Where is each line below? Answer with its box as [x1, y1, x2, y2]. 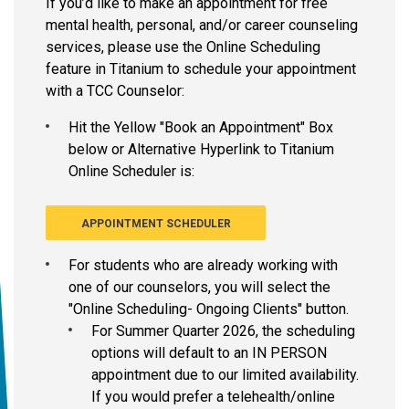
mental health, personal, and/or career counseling [46, 16, 358, 35]
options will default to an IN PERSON [91, 344, 327, 362]
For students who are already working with [68, 257, 338, 275]
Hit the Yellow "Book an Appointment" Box [68, 119, 333, 137]
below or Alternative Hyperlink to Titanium [68, 141, 334, 159]
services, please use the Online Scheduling [46, 38, 320, 57]
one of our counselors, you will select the [68, 278, 330, 297]
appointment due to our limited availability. [91, 366, 359, 384]
